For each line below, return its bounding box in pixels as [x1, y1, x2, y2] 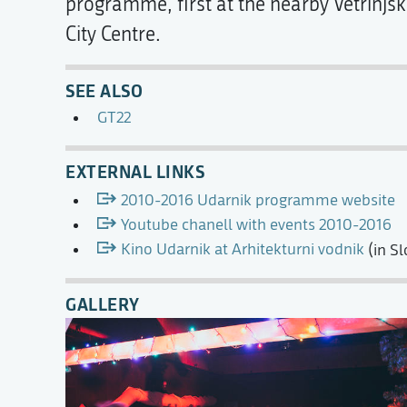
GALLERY [65, 291, 140, 316]
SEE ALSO [65, 77, 143, 103]
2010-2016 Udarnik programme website [120, 191, 395, 211]
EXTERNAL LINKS [65, 159, 204, 184]
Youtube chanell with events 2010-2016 [120, 215, 392, 235]
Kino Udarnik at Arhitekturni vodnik [120, 240, 364, 260]
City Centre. [65, 22, 161, 46]
